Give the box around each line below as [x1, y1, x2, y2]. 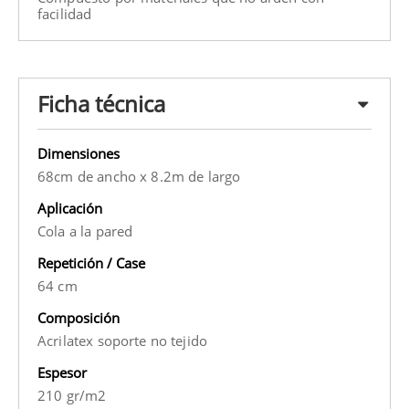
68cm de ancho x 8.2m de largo [37, 167, 241, 186]
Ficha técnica [37, 89, 165, 120]
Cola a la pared [37, 222, 133, 241]
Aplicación [37, 199, 102, 218]
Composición [37, 309, 120, 328]
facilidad [37, 5, 92, 24]
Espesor [37, 363, 87, 383]
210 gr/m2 [37, 386, 107, 405]
